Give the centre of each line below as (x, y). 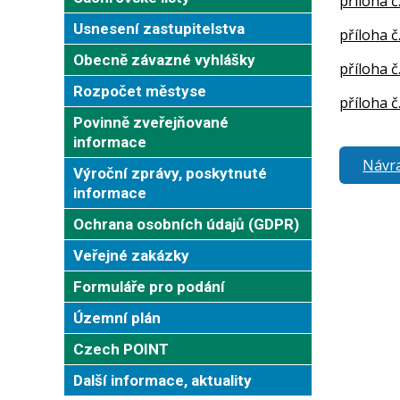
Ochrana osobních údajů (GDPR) (186, 224)
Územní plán (117, 317)
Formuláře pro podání (149, 286)
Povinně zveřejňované (151, 122)
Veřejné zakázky (131, 255)
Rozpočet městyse (140, 91)
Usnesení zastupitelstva (159, 28)
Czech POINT (121, 349)
